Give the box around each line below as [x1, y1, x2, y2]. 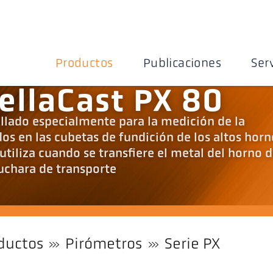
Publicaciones [143, 57, 222, 70]
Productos [55, 57, 113, 70]
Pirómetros [65, 236, 143, 252]
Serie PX [164, 236, 220, 252]
